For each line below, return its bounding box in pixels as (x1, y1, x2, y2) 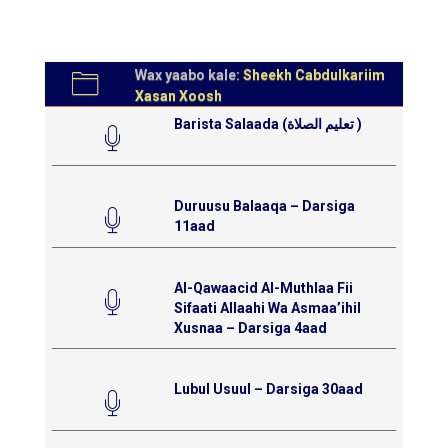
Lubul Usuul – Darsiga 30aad (173, 380, 363, 397)
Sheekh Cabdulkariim (243, 66, 385, 83)
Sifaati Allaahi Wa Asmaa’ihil (173, 299, 361, 316)
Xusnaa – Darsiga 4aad (173, 319, 327, 336)
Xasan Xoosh (135, 87, 222, 104)
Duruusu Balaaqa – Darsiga (173, 197, 355, 214)
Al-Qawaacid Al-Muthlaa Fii (173, 279, 353, 296)
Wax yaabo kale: (135, 66, 243, 83)
